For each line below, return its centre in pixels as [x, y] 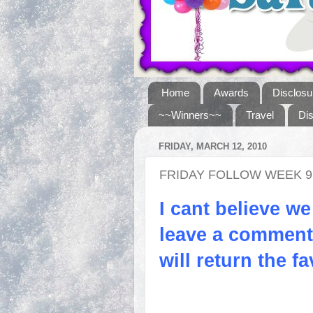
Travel [260, 115]
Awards [231, 93]
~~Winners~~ [190, 115]
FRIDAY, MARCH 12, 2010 [213, 147]
